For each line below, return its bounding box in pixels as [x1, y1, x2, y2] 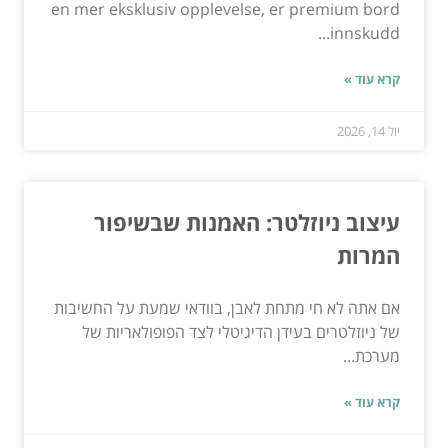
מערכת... [343, 345, 400, 368]
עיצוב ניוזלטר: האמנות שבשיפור [94, 207, 400, 238]
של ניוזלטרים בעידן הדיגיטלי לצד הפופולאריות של [82, 321, 400, 344]
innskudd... [330, 22, 400, 45]
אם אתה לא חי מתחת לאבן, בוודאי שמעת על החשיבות [54, 297, 400, 320]
